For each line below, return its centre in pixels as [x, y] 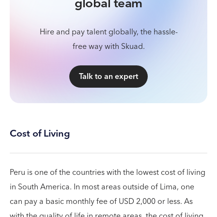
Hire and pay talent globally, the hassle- [108, 32]
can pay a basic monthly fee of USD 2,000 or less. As [101, 201]
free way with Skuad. [108, 46]
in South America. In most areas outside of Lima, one [102, 187]
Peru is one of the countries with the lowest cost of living [108, 172]
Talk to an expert [108, 77]
